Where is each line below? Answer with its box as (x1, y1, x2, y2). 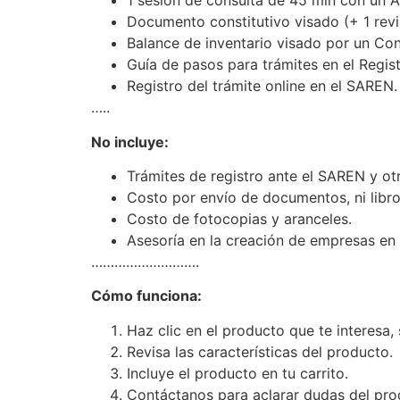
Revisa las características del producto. (127, 342, 393, 361)
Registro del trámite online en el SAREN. (127, 77, 397, 96)
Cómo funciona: (91, 287, 202, 305)
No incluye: (91, 132, 169, 151)
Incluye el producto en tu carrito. (127, 363, 348, 382)
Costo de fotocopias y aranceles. (127, 210, 352, 229)
